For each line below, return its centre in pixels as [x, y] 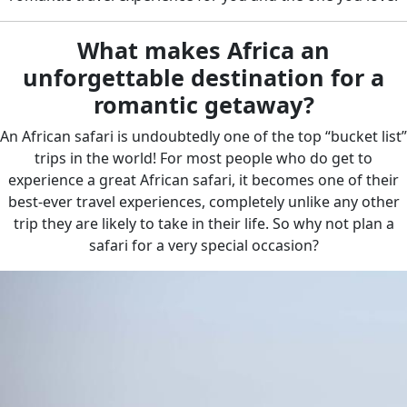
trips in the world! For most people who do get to [203, 158]
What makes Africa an [203, 50]
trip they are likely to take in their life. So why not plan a [203, 223]
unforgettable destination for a [203, 77]
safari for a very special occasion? [203, 245]
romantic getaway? [203, 104]
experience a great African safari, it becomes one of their [203, 180]
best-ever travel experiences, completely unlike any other [203, 202]
